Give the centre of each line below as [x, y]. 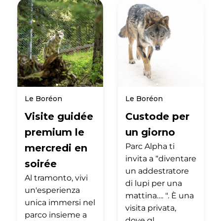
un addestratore [157, 171]
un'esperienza [52, 190]
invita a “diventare [161, 158]
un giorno [150, 132]
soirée [41, 164]
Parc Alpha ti [150, 146]
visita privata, [151, 208]
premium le [55, 132]
